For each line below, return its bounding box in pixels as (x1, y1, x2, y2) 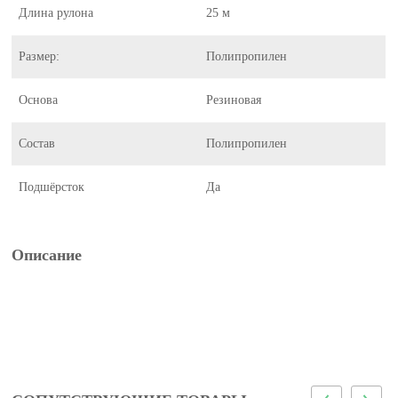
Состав (19, 137, 56, 150)
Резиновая (206, 93, 262, 107)
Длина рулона (19, 6, 94, 20)
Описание (12, 246, 83, 264)
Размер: (19, 50, 60, 63)
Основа (19, 93, 59, 107)
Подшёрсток (19, 180, 85, 194)
